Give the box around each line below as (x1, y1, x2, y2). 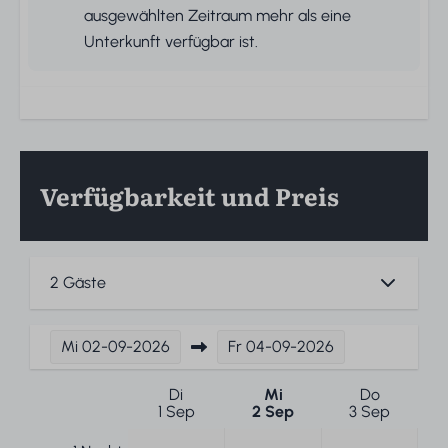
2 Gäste (50, 273, 106, 292)
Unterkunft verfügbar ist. (84, 32, 258, 51)
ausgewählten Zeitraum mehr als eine (84, 6, 351, 25)
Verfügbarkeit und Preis (40, 178, 339, 213)
